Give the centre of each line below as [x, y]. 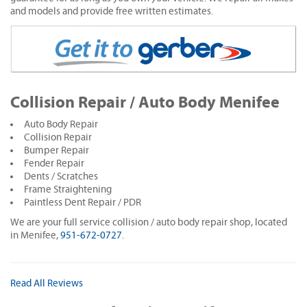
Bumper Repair [57, 151]
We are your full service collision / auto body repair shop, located [149, 223]
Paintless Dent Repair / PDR [83, 203]
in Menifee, [35, 236]
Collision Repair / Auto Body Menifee [145, 102]
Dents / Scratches [61, 177]
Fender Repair [54, 164]
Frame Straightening [68, 190]
